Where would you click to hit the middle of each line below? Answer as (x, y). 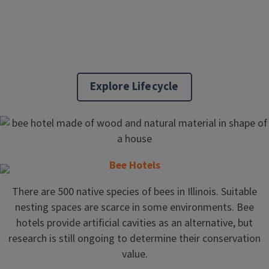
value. (134, 254)
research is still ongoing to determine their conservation (134, 239)
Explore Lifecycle (134, 87)
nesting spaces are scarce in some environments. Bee (134, 207)
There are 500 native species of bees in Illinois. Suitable (134, 192)
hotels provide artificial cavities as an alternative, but (134, 223)
